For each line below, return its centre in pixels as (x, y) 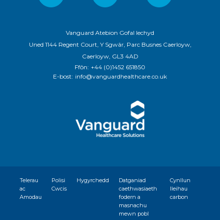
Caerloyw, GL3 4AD (110, 56)
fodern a (130, 197)
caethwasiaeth (138, 188)
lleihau (179, 188)
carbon (179, 197)
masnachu (133, 205)
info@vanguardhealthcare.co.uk (121, 76)
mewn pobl (134, 213)
